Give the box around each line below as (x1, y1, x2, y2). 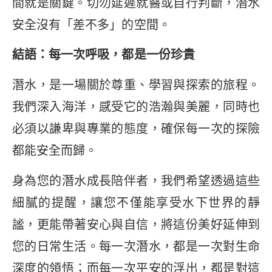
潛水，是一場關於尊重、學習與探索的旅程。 (12, 78, 260, 92)
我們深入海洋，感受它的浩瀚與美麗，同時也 (12, 100, 260, 114)
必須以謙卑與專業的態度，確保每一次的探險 (12, 121, 260, 135)
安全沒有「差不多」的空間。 (12, 18, 171, 32)
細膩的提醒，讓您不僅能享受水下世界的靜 (12, 196, 260, 210)
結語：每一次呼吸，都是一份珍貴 (12, 47, 195, 61)
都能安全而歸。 (12, 143, 98, 157)
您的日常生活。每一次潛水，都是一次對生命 (12, 240, 260, 254)
